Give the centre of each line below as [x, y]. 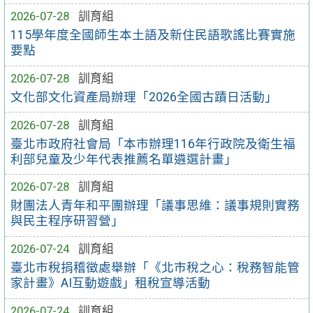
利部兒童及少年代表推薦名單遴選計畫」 [124, 159]
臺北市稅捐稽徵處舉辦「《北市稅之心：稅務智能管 [155, 268]
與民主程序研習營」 [67, 221]
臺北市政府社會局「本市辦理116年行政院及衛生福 [153, 144]
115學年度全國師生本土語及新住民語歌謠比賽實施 [153, 35]
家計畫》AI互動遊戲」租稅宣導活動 [111, 283]
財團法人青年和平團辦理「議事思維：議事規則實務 [155, 206]
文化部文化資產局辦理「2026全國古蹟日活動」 [144, 97]
